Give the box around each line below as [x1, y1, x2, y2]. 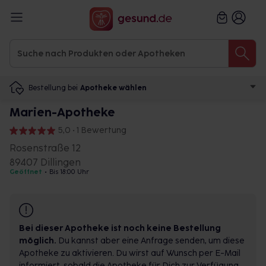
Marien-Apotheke [9, 105, 115, 119]
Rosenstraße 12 [9, 142, 81, 154]
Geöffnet [9, 168, 42, 176]
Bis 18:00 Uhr [49, 168, 89, 176]
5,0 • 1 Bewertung [58, 125, 126, 135]
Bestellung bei [28, 83, 78, 92]
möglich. [19, 236, 56, 246]
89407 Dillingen [9, 157, 81, 168]
